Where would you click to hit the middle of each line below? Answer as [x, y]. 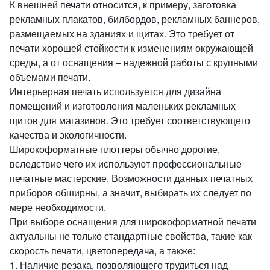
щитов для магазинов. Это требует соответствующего [130, 120]
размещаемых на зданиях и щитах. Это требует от [122, 33]
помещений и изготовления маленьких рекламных [123, 106]
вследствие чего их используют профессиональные [126, 164]
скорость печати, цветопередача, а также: [102, 250]
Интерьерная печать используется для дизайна [115, 91]
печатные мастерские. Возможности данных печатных [131, 178]
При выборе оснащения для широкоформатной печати [133, 221]
